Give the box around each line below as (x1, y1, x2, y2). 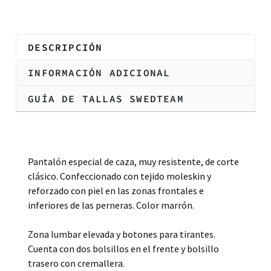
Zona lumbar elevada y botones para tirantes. (28, 227, 215, 240)
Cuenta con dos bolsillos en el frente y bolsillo (28, 242, 219, 255)
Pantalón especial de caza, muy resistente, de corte (28, 155, 239, 168)
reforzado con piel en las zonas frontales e (28, 184, 204, 197)
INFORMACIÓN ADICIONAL (28, 67, 171, 79)
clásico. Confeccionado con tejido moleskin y (28, 169, 211, 182)
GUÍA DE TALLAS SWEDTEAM (28, 92, 184, 105)
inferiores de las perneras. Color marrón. (28, 198, 194, 211)
